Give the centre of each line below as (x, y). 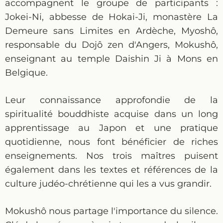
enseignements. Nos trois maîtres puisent (111, 156)
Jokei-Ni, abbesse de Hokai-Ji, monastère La (111, 17)
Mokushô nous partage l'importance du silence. (111, 211)
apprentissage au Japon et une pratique (111, 128)
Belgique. (26, 73)
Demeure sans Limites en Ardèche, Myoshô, (111, 31)
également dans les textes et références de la (111, 170)
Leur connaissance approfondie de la (111, 100)
